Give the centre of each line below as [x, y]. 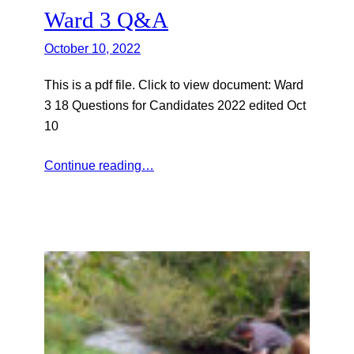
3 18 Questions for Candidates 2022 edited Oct [175, 105]
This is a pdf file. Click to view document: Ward [174, 84]
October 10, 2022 [92, 48]
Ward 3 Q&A [106, 19]
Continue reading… [99, 165]
